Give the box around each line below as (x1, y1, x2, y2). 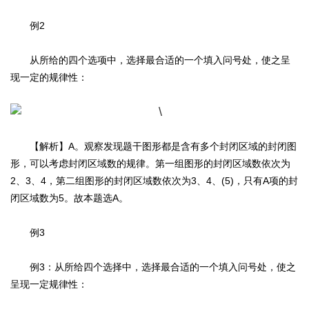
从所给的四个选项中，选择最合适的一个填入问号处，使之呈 (10, 54, 290, 66)
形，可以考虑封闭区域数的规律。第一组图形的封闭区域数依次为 (10, 158, 290, 170)
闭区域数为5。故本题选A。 (10, 192, 128, 204)
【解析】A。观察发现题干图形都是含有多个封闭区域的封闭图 (10, 141, 297, 152)
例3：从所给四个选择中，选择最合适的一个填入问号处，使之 (10, 261, 296, 273)
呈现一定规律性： (10, 279, 88, 290)
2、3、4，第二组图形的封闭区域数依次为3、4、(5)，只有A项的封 (10, 175, 298, 187)
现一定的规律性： (10, 72, 88, 83)
